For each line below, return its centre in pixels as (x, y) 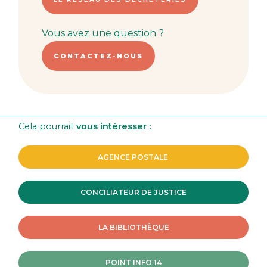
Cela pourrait (48, 127)
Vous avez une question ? (103, 33)
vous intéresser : (114, 127)
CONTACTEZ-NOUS (98, 56)
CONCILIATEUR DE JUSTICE (133, 193)
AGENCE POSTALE (133, 157)
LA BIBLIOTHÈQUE (133, 228)
